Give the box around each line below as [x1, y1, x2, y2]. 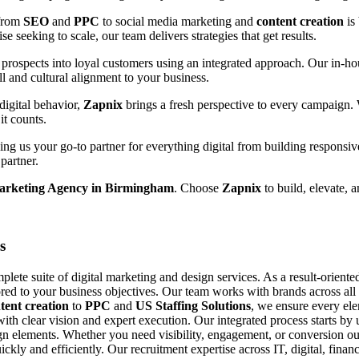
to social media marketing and [99, 14, 256, 28]
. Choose [174, 180, 222, 195]
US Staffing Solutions [135, 299, 251, 313]
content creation [256, 14, 347, 28]
